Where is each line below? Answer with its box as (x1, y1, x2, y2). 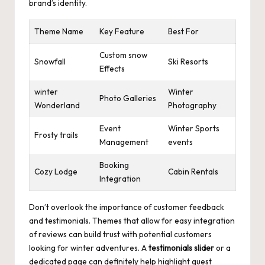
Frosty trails (34, 129, 78, 140)
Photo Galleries (99, 92, 156, 104)
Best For (168, 25, 199, 37)
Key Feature (99, 25, 144, 37)
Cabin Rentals (168, 166, 218, 177)
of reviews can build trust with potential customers (29, 228, 212, 240)
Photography (168, 99, 216, 111)
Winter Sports (168, 122, 219, 134)
